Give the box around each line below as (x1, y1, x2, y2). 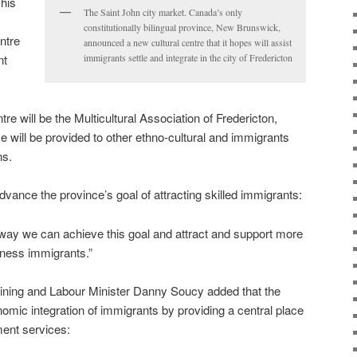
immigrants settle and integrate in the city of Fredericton (84, 51, 292, 65)
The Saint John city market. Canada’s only (84, 6, 242, 19)
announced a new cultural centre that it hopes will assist (84, 36, 292, 49)
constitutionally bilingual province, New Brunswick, (84, 21, 280, 34)
